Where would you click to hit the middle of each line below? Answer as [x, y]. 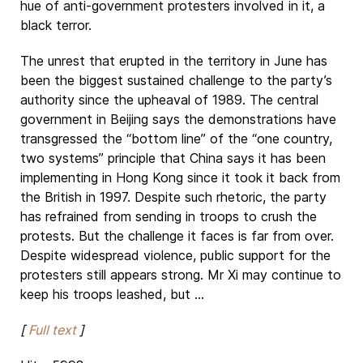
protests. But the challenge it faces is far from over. [177, 236]
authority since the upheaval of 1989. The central [169, 100]
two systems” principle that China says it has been [173, 158]
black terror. [56, 25]
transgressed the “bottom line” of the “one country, [176, 139]
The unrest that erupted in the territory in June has [174, 61]
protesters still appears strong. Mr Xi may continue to [181, 275]
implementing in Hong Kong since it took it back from [180, 177]
